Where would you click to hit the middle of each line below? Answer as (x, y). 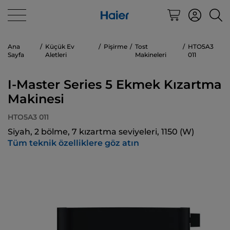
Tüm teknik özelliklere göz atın (73, 143)
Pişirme (116, 46)
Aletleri (56, 55)
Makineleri (151, 55)
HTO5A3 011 (28, 117)
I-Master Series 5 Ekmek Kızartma (115, 84)
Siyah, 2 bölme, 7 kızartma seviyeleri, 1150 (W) (101, 132)
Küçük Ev (60, 46)
